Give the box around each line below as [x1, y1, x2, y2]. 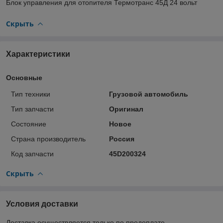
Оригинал [109, 105, 143, 113]
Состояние [11, 119, 46, 128]
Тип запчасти [11, 105, 54, 113]
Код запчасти [11, 149, 54, 158]
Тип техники [11, 90, 50, 98]
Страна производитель [11, 134, 86, 143]
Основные [6, 73, 42, 82]
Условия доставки [6, 199, 78, 208]
